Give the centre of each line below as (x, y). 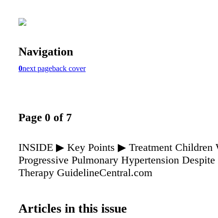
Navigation (46, 51)
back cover (69, 68)
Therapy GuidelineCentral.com (85, 172)
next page (37, 68)
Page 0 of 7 (45, 118)
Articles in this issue (73, 208)
